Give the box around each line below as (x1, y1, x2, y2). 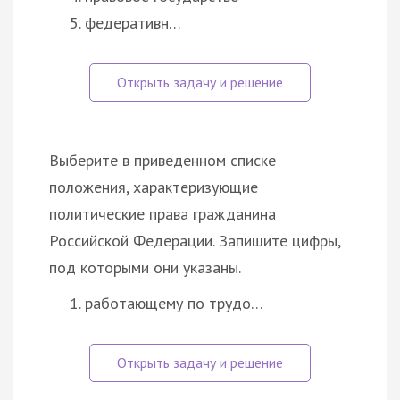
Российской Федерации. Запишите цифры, (49, 229, 340, 251)
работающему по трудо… (85, 292, 263, 313)
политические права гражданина (49, 203, 276, 224)
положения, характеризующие (49, 176, 258, 197)
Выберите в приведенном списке (49, 149, 276, 171)
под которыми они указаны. (49, 256, 241, 278)
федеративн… (85, 12, 181, 33)
